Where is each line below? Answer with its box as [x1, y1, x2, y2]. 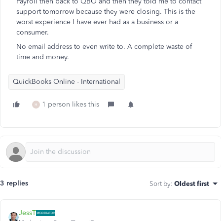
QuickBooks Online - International [13, 77, 120, 86]
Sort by [149, 180, 171, 187]
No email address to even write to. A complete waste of [16, 42, 192, 51]
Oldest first [174, 180, 209, 187]
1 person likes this [42, 100, 99, 109]
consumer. [16, 28, 49, 37]
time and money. [16, 53, 69, 61]
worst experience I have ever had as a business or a [16, 18, 178, 26]
